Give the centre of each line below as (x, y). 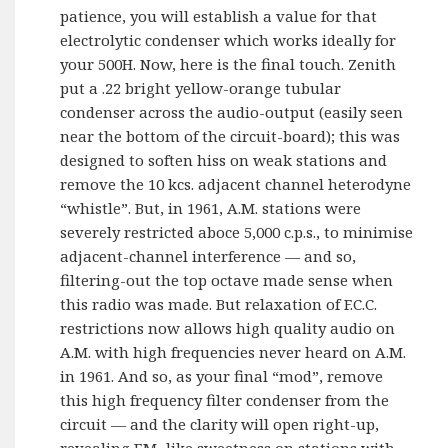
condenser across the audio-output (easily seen (232, 111)
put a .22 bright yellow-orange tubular (201, 87)
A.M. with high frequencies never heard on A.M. (233, 351)
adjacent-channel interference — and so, (208, 255)
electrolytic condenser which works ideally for (228, 39)
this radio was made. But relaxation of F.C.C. (219, 303)
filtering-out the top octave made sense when (227, 279)
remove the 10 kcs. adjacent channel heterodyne (236, 183)
